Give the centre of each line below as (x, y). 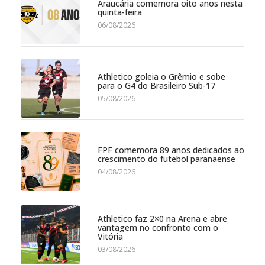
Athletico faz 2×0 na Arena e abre (162, 219)
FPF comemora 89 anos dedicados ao (171, 150)
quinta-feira (120, 12)
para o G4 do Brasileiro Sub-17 (156, 85)
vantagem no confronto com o (158, 228)
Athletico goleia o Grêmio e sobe (161, 76)
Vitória (110, 237)
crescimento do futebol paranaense (167, 159)
